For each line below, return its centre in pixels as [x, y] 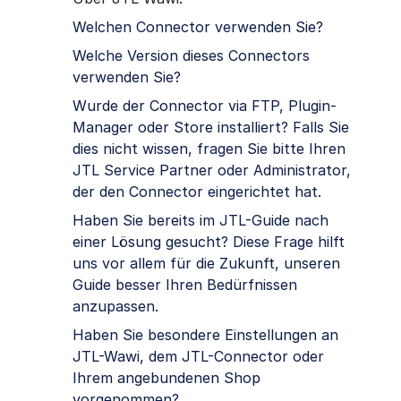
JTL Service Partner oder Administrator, [212, 171]
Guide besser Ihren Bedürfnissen [185, 285]
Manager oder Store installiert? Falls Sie [211, 128]
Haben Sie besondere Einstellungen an [205, 335]
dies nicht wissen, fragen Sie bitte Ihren [209, 149]
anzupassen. [115, 307]
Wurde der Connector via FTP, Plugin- [205, 106]
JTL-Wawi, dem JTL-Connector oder [198, 357]
